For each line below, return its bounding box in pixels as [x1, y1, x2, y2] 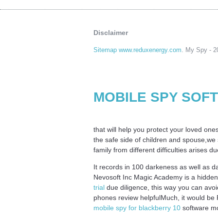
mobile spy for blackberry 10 [93, 203, 181, 212]
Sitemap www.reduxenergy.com [93, 46, 182, 54]
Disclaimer [93, 28, 128, 36]
